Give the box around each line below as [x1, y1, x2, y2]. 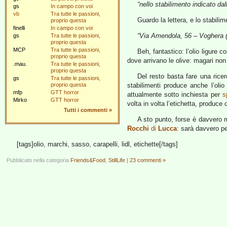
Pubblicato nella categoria [7, 157, 70, 163]
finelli [13, 25, 25, 31]
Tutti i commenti [64, 107, 107, 113]
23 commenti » [130, 157, 166, 163]
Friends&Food [70, 157, 105, 163]
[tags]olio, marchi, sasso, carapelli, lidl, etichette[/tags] [16, 140, 178, 148]
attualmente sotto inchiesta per [127, 91, 222, 98]
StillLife [108, 157, 125, 163]
